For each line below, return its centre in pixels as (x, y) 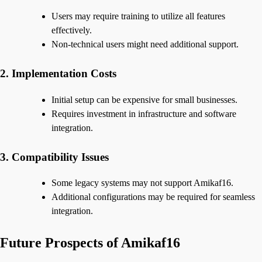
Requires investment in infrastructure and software (144, 113)
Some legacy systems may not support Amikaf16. (142, 183)
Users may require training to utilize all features (138, 16)
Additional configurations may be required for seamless (153, 197)
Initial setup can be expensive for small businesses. (144, 99)
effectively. (72, 30)
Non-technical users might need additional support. (145, 44)
